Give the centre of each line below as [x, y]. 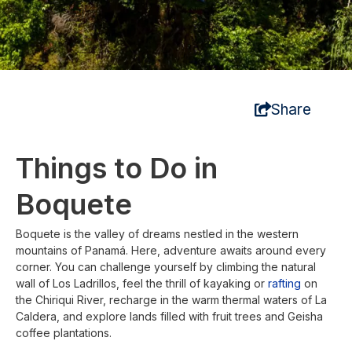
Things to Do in [117, 168]
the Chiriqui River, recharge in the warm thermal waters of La [171, 299]
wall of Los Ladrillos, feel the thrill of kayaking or [142, 283]
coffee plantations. [64, 332]
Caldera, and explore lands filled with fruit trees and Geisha [169, 316]
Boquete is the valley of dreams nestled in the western [157, 233]
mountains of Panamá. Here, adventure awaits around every [171, 250]
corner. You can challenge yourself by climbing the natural [166, 266]
